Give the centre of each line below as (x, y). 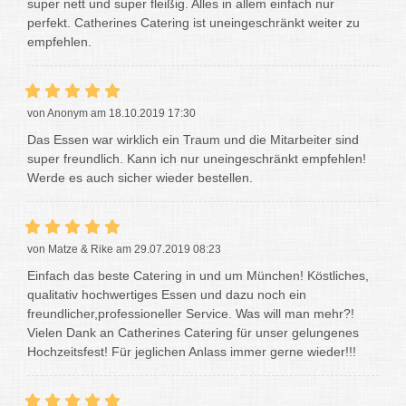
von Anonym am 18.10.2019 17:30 (111, 113)
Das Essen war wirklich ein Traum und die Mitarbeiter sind (193, 139)
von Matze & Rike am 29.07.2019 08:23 (124, 249)
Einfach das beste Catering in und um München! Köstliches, (198, 275)
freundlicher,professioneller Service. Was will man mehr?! (191, 313)
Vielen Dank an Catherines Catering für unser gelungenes (193, 332)
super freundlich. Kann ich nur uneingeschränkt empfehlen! (197, 158)
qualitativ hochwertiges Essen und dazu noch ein (167, 294)
